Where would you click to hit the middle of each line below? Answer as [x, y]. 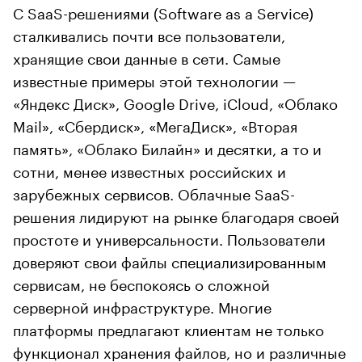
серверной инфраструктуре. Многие [142, 305]
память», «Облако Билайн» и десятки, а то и [167, 147]
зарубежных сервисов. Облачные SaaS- [154, 192]
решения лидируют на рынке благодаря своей [176, 215]
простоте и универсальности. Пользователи [169, 237]
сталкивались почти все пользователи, [149, 34]
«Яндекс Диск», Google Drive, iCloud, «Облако [175, 101]
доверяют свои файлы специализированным [170, 260]
